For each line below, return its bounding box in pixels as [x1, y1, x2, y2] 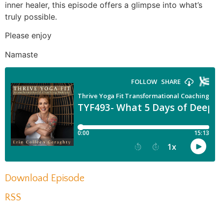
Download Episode [5, 173, 84, 184]
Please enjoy [5, 30, 52, 41]
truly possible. [5, 12, 57, 22]
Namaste [5, 49, 38, 59]
